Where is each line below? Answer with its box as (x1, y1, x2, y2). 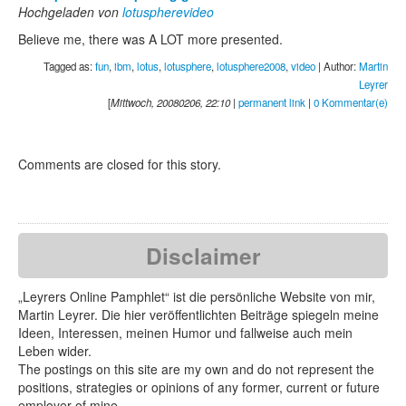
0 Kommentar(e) (314, 95, 388, 110)
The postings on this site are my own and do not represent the (18, 360, 374, 378)
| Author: (315, 59, 359, 73)
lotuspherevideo (122, 3, 214, 21)
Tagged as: (43, 59, 95, 73)
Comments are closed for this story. (18, 155, 221, 173)
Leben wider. (18, 342, 92, 360)
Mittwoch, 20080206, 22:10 (111, 95, 230, 110)
